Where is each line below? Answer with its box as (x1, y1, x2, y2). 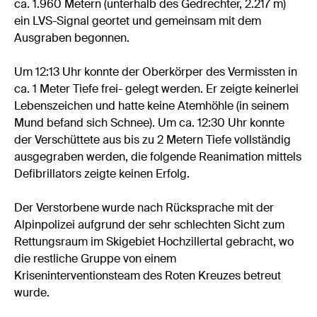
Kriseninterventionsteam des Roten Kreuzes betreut (14, 268, 282, 284)
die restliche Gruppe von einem (14, 251, 177, 267)
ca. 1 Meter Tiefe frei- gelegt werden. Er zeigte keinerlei (14, 81, 299, 97)
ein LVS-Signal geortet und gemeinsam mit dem (14, 13, 262, 29)
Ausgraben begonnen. (14, 30, 130, 46)
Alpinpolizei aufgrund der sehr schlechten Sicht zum (14, 217, 285, 233)
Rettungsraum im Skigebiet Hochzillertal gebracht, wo (14, 234, 294, 250)
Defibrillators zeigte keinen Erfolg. (14, 166, 190, 182)
